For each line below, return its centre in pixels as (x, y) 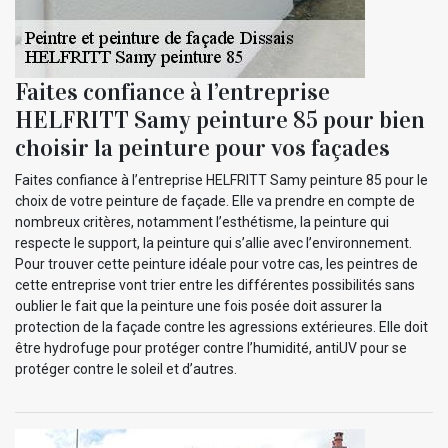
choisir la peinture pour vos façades (202, 147)
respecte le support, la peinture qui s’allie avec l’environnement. (213, 242)
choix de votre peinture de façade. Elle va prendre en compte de (215, 200)
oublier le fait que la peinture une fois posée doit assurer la (198, 305)
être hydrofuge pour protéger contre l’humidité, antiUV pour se (211, 347)
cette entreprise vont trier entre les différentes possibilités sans (215, 284)
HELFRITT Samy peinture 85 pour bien (220, 119)
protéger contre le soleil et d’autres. (126, 368)
